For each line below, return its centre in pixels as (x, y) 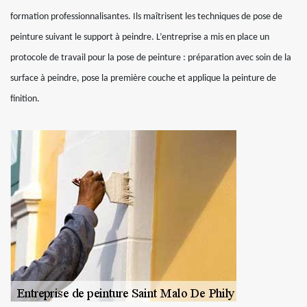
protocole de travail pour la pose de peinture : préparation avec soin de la (151, 58)
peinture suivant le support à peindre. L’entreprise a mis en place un (140, 37)
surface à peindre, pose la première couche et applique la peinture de (143, 78)
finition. (25, 99)
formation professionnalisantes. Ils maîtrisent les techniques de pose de (146, 17)
